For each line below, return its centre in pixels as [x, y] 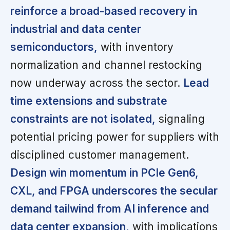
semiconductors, [54, 47]
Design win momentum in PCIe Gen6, [104, 173]
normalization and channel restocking [106, 65]
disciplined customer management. [100, 155]
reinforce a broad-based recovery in [104, 11]
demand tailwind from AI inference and [110, 209]
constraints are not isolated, [83, 119]
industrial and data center [76, 29]
